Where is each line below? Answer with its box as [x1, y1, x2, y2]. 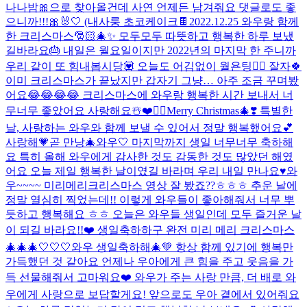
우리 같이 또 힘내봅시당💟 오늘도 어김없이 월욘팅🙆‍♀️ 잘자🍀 [5, 60, 302, 72]
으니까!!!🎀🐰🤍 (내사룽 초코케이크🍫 [5, 15, 189, 27]
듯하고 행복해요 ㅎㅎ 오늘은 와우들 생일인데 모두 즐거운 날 [5, 208, 302, 220]
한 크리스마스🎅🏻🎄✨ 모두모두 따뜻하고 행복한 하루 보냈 [5, 29, 294, 42]
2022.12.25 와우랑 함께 [189, 15, 299, 27]
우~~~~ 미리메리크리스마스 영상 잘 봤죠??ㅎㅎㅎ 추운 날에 [5, 179, 297, 191]
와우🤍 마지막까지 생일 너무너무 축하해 [96, 136, 293, 148]
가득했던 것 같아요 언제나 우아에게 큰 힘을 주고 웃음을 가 [5, 255, 293, 267]
